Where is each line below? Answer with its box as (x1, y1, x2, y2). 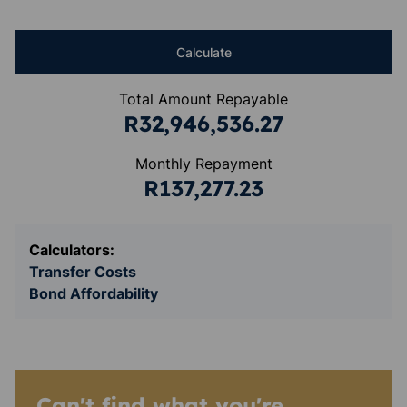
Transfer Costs (29, 263, 136, 281)
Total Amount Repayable (119, 90, 288, 108)
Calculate (175, 44, 232, 60)
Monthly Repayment (134, 154, 273, 173)
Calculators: (29, 241, 114, 259)
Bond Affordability (29, 284, 158, 303)
